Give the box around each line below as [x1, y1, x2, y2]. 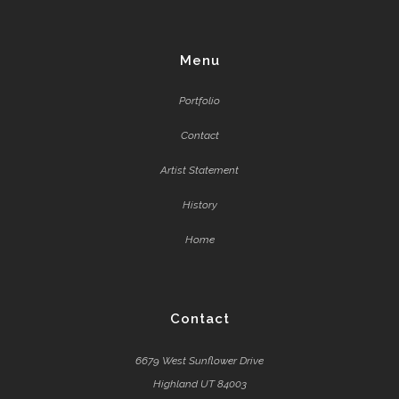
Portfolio [179, 94, 220, 107]
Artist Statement [160, 163, 239, 176]
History [182, 198, 217, 211]
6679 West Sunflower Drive [135, 354, 264, 367]
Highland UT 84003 [152, 377, 247, 390]
